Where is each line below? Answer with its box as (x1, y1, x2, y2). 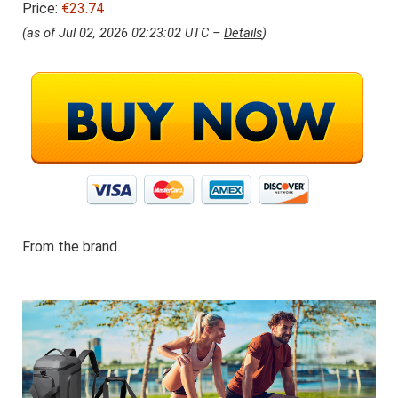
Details (224, 25, 262, 42)
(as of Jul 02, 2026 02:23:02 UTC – (22, 25, 224, 42)
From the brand (22, 237, 117, 255)
